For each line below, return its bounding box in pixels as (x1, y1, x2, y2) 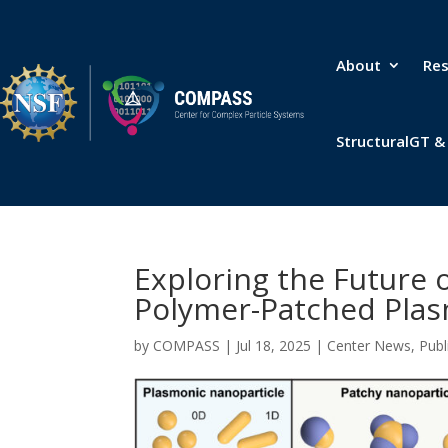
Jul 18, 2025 (236, 335, 312, 355)
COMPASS (153, 335, 221, 355)
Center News (327, 335, 412, 355)
